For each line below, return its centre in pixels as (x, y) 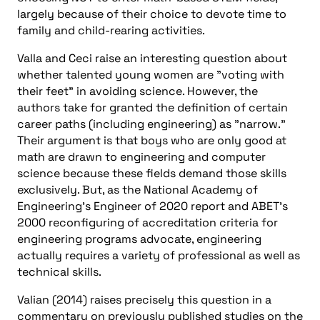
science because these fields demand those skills (152, 173)
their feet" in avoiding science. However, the (137, 91)
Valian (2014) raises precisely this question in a (144, 299)
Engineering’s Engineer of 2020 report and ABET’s (152, 206)
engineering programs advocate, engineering (139, 239)
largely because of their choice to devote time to (152, 14)
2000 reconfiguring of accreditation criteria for (147, 222)
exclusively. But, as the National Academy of (137, 189)
